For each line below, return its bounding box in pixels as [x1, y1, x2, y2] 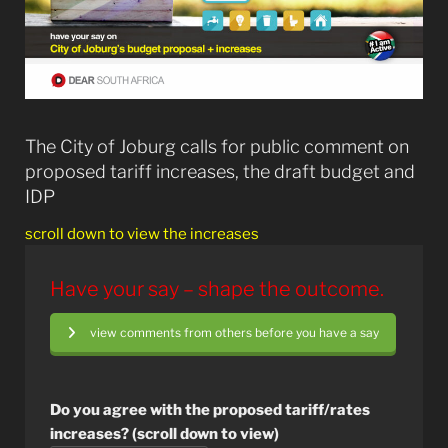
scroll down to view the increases [24, 225, 259, 244]
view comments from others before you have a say [89, 325, 379, 341]
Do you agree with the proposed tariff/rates [49, 401, 370, 420]
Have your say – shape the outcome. [49, 277, 384, 302]
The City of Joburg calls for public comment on [24, 135, 409, 157]
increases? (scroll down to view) [49, 425, 279, 444]
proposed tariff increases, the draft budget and [24, 160, 415, 182]
